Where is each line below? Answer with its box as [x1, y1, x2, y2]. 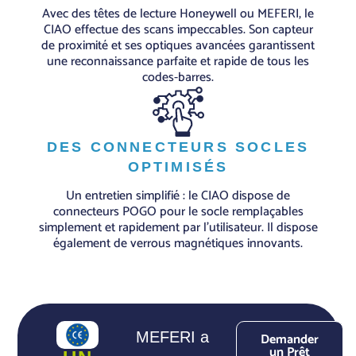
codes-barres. [142, 66, 214, 88]
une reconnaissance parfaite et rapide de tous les [47, 50, 309, 72]
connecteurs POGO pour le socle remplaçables [52, 201, 304, 223]
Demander [261, 329, 319, 351]
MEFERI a [135, 328, 209, 346]
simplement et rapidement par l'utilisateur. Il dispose [38, 217, 318, 239]
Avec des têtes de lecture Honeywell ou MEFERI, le [42, 2, 314, 25]
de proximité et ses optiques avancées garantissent [41, 34, 315, 56]
